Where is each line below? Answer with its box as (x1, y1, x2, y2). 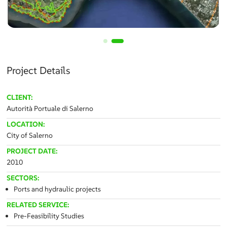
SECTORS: (7, 173, 40, 183)
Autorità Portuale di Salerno (7, 104, 94, 113)
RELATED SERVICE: (7, 200, 70, 210)
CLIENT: (7, 93, 33, 102)
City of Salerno (7, 131, 53, 140)
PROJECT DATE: (7, 146, 58, 156)
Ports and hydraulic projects (14, 184, 101, 194)
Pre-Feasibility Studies (14, 211, 85, 221)
